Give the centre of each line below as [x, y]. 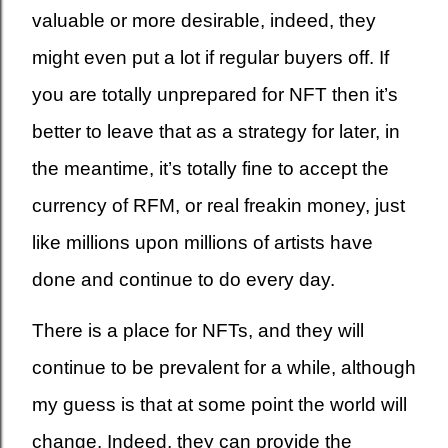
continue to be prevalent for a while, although [224, 367]
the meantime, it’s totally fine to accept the [210, 168]
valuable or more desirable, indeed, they [204, 20]
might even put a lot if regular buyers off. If [210, 57]
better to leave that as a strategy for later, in [216, 131]
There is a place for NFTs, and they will [198, 330]
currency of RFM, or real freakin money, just [218, 205]
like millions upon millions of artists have [202, 242]
